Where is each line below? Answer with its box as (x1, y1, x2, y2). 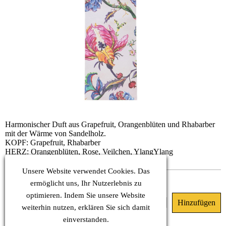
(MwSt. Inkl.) (32, 199, 73, 207)
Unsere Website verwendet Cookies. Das (22, 167, 150, 175)
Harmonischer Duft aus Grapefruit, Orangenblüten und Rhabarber (5, 120, 215, 129)
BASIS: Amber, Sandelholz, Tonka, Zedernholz (5, 156, 157, 165)
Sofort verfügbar (16, 176, 64, 183)
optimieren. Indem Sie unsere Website (26, 191, 145, 199)
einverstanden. (63, 215, 109, 223)
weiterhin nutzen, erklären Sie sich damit (22, 203, 150, 211)
